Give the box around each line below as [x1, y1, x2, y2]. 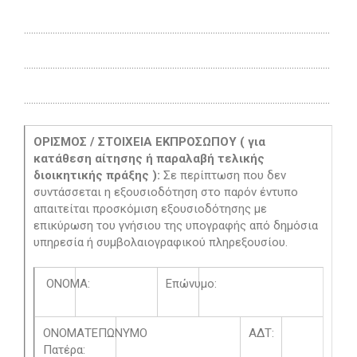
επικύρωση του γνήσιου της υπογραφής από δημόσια [33, 218, 318, 233]
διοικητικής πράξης [33, 168, 149, 183]
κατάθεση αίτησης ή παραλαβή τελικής [33, 151, 265, 167]
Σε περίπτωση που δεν [163, 168, 286, 183]
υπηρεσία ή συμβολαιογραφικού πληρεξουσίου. [33, 235, 288, 250]
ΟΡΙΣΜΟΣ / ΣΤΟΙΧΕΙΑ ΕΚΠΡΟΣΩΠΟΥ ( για [33, 135, 265, 150]
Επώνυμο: [166, 277, 217, 292]
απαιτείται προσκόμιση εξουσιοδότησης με [33, 202, 267, 217]
